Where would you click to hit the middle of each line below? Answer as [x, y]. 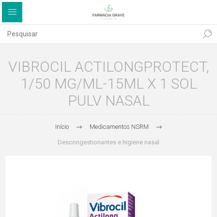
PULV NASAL [108, 101]
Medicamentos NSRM [119, 127]
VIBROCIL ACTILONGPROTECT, [108, 67]
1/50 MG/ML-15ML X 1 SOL [108, 84]
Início [62, 127]
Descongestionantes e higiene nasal [108, 142]
